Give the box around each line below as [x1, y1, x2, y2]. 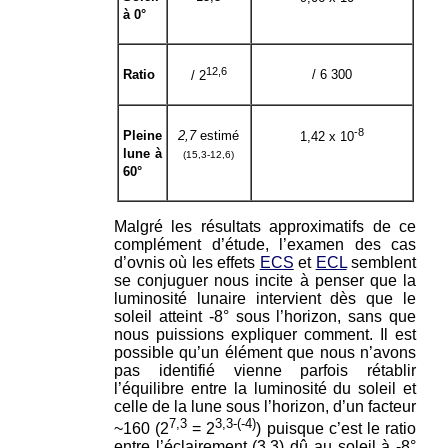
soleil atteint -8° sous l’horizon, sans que [114, 307, 416, 325]
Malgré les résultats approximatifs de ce [114, 217, 416, 235]
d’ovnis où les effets [114, 253, 260, 271]
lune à [122, 145, 162, 161]
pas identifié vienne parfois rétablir [114, 361, 416, 379]
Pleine [122, 127, 162, 143]
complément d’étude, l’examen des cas [114, 235, 416, 253]
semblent [346, 253, 417, 271]
